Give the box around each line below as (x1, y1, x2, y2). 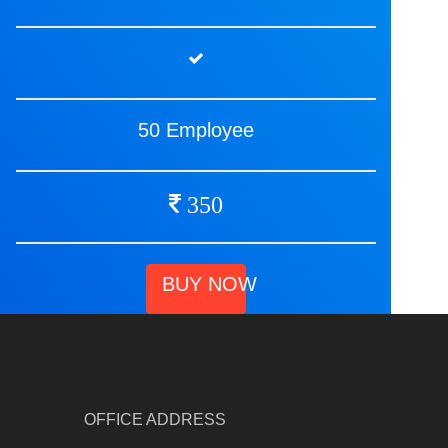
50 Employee (138, 119, 254, 141)
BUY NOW (162, 273, 257, 295)
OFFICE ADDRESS (83, 411, 226, 428)
